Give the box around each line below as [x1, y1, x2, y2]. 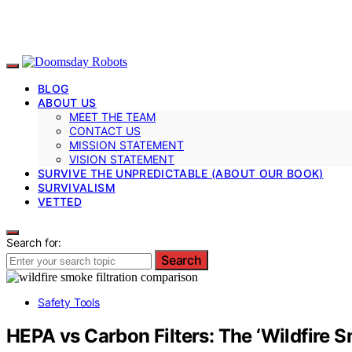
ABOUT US [38, 95, 97, 109]
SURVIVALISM [38, 180, 115, 194]
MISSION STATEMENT [69, 137, 184, 152]
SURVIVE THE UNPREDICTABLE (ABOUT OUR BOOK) [38, 166, 324, 180]
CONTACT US [69, 123, 141, 137]
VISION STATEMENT [69, 152, 174, 166]
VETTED [38, 194, 82, 208]
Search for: [6, 235, 62, 249]
